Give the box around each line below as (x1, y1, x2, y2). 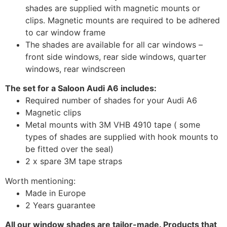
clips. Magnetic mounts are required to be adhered (25, 15, 220, 26)
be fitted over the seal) (25, 144, 116, 155)
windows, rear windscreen (25, 64, 125, 74)
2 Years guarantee (25, 200, 95, 210)
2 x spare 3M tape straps (25, 156, 122, 167)
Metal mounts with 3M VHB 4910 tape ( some (25, 120, 200, 130)
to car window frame (25, 27, 105, 38)
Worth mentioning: (5, 175, 75, 186)
